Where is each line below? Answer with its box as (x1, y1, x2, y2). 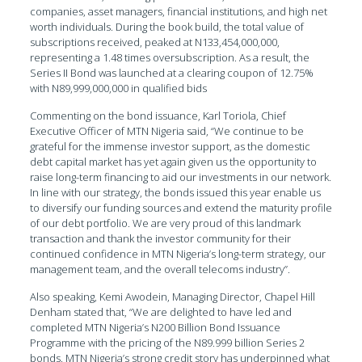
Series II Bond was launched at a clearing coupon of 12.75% (29, 65, 314, 80)
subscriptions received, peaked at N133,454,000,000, (29, 34, 280, 49)
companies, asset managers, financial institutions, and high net (29, 3, 327, 19)
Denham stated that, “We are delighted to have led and (29, 304, 292, 319)
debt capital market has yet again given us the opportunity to (29, 154, 317, 169)
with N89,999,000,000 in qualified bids (29, 80, 207, 95)
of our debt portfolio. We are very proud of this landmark (29, 215, 301, 230)
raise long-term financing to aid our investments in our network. (29, 169, 331, 184)
